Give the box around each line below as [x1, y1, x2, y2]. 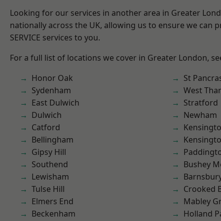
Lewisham [32, 171, 69, 182]
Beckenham [32, 208, 75, 219]
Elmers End [32, 196, 74, 207]
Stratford [184, 97, 218, 108]
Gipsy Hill [32, 147, 66, 157]
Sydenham [32, 85, 71, 96]
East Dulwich [32, 97, 79, 108]
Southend [32, 159, 68, 170]
